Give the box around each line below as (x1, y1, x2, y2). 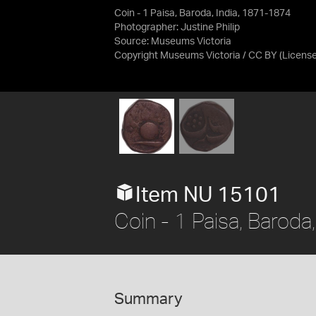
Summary (114, 291, 183, 307)
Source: (114, 37, 151, 47)
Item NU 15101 (135, 184, 281, 206)
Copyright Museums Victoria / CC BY (114, 51, 277, 61)
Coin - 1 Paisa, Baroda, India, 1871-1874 (114, 8, 291, 18)
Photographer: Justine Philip (114, 23, 240, 32)
